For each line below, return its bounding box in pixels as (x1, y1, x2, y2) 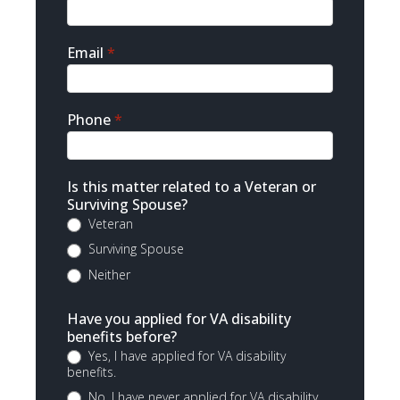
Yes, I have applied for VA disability (85, 346, 286, 364)
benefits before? (67, 326, 177, 346)
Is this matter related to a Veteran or (67, 177, 316, 196)
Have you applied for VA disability (67, 308, 291, 329)
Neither (85, 265, 130, 283)
